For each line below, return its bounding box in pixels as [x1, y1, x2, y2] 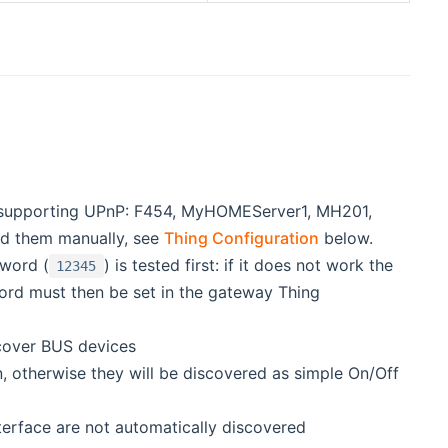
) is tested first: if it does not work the [103, 255, 393, 276]
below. [318, 228, 373, 249]
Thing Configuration [163, 228, 319, 249]
